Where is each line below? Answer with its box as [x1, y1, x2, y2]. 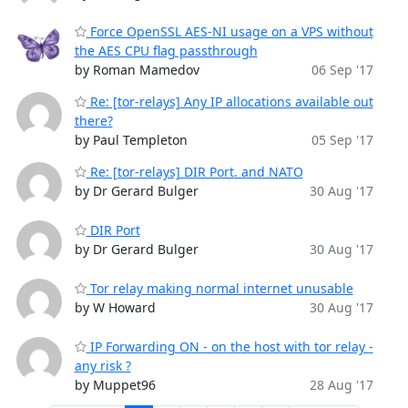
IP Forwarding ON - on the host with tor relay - [86, 338, 373, 355]
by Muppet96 [74, 376, 156, 393]
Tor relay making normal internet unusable [86, 280, 353, 297]
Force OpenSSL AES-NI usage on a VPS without [86, 23, 373, 40]
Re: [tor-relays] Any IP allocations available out [86, 93, 373, 110]
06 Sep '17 [311, 61, 373, 78]
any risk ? [74, 357, 131, 374]
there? [74, 112, 113, 129]
